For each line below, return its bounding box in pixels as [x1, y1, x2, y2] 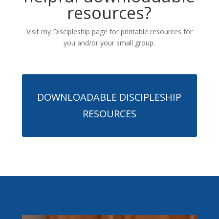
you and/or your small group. [64, 38, 155, 47]
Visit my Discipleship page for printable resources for [26, 26, 193, 36]
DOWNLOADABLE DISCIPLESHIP [37, 90, 182, 104]
